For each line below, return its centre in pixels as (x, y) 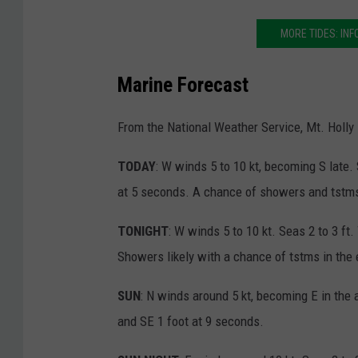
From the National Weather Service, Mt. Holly (236, 127)
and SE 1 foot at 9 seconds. (191, 321)
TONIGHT (143, 231)
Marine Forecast (183, 84)
